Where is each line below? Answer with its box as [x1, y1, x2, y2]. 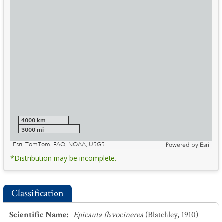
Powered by [166, 141, 198, 148]
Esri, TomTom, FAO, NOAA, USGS [13, 141, 105, 148]
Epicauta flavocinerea [73, 209, 143, 220]
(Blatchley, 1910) [145, 209, 198, 220]
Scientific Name [9, 209, 67, 220]
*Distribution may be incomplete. [10, 153, 116, 163]
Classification [11, 187, 64, 200]
